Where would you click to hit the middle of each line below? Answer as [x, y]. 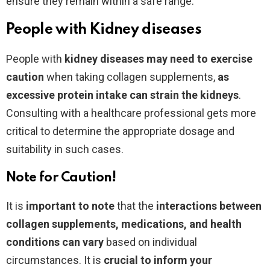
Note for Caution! [61, 177]
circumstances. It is [55, 260]
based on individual [150, 242]
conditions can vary [55, 242]
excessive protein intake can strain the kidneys [122, 95]
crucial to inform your [158, 260]
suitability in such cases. [65, 149]
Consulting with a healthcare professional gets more [131, 113]
